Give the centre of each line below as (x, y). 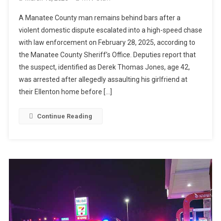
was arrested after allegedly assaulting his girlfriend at (103, 79)
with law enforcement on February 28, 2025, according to (107, 42)
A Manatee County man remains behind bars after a (99, 18)
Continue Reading (64, 116)
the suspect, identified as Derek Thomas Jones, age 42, (104, 67)
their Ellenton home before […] (65, 92)
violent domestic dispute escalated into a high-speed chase (110, 30)
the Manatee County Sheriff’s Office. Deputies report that (107, 55)
